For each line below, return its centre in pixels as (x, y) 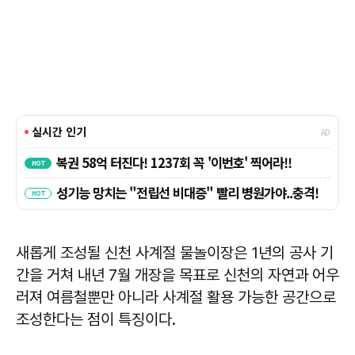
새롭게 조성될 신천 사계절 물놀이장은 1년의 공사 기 (175, 253)
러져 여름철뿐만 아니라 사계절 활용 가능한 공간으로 (176, 298)
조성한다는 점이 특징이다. (96, 320)
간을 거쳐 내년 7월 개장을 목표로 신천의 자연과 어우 (177, 275)
